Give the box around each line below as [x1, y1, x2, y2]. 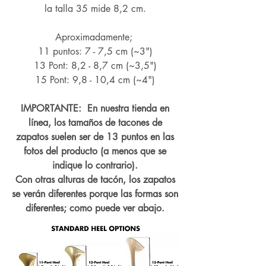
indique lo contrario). [52, 159, 138, 172]
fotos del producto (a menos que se [24, 144, 166, 157]
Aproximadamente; [55, 30, 135, 43]
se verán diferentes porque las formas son [12, 187, 178, 200]
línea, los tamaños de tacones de [28, 116, 162, 129]
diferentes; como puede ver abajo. [26, 201, 164, 214]
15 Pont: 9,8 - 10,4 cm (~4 [35, 73, 148, 86]
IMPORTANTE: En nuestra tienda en [21, 102, 169, 115]
